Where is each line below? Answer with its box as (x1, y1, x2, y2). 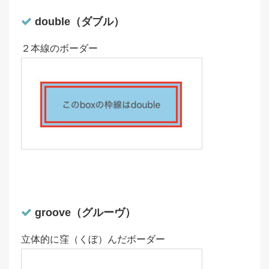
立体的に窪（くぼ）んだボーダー (21, 234, 165, 245)
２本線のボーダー (21, 43, 98, 54)
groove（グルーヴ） (32, 207, 136, 219)
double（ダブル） (32, 16, 124, 28)
